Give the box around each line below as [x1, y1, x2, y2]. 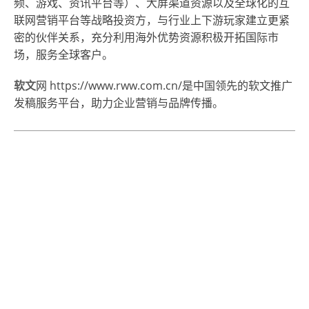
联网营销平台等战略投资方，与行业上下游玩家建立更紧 [14, 12, 290, 28]
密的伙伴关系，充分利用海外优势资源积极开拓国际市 [14, 29, 279, 45]
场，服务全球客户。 [14, 46, 113, 62]
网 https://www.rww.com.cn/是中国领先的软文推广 [36, 77, 292, 93]
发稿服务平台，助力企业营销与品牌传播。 [14, 94, 223, 110]
